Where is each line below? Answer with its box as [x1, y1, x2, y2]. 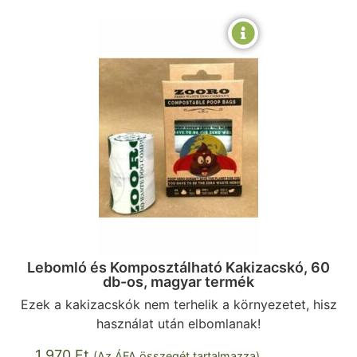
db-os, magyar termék [103, 273, 254, 290]
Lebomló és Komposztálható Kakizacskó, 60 [27, 258, 330, 276]
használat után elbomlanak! [96, 315, 261, 331]
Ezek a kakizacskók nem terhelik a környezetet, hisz [20, 296, 337, 312]
